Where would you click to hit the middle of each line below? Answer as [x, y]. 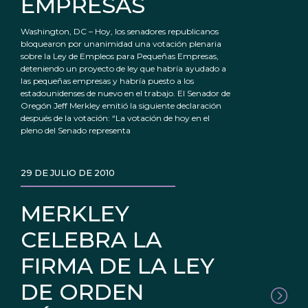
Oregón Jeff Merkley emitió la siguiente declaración [121, 106]
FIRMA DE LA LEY [118, 266]
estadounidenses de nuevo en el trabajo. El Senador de [125, 93]
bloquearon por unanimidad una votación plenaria [121, 44]
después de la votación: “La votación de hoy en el [115, 118]
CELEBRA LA [91, 240]
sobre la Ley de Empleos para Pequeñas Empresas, [120, 56]
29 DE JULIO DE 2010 [68, 173]
